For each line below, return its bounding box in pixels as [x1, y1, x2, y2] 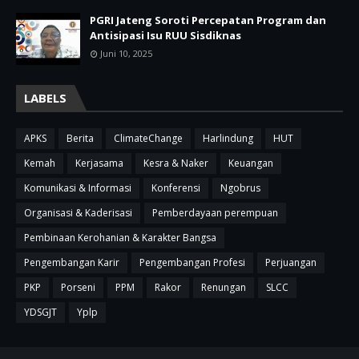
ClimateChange [114, 131, 183, 146]
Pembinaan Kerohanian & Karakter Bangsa [24, 231, 216, 245]
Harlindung [203, 131, 253, 146]
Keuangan [228, 156, 273, 171]
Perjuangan [265, 256, 317, 270]
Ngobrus [220, 181, 260, 196]
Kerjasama [75, 156, 123, 171]
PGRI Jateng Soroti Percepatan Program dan [90, 13, 326, 28]
